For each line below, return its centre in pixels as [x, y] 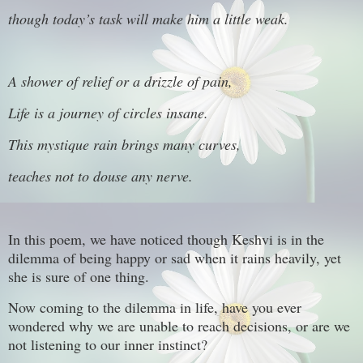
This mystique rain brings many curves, [129, 145]
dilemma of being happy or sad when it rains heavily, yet [175, 257]
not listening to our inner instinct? [108, 345]
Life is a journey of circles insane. [108, 113]
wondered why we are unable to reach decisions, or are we [179, 326]
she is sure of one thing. [81, 276]
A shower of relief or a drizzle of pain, [120, 81]
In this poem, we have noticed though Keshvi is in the [166, 239]
